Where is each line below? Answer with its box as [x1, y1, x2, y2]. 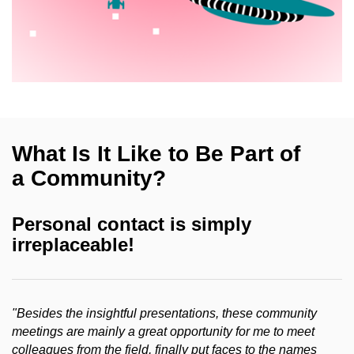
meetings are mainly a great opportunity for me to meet [12, 324, 314, 338]
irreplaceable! [12, 233, 134, 255]
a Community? [12, 165, 166, 190]
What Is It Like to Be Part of [12, 141, 300, 166]
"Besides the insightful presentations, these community [12, 306, 317, 320]
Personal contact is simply [12, 213, 251, 235]
